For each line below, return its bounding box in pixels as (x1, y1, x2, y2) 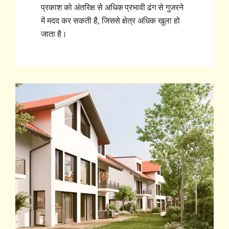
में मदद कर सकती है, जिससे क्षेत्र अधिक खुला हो (41, 16, 180, 26)
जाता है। (41, 29, 67, 39)
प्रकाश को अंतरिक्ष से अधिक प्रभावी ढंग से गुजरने (41, 3, 184, 13)
